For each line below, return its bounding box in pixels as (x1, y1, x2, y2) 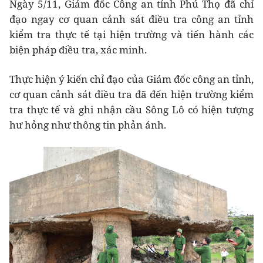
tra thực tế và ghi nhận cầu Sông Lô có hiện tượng (9, 102, 254, 116)
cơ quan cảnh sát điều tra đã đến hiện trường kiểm (9, 87, 254, 101)
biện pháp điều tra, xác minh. (9, 42, 147, 56)
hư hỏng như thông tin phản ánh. (9, 117, 166, 131)
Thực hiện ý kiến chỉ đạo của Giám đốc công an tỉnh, (9, 72, 254, 86)
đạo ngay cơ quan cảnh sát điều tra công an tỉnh (9, 12, 254, 26)
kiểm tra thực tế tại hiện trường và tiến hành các (9, 27, 254, 41)
